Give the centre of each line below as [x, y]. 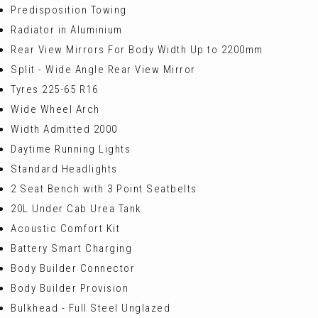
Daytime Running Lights [71, 149]
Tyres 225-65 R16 [54, 89]
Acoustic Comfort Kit [65, 229]
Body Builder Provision [70, 288]
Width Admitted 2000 [64, 129]
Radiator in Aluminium [67, 30]
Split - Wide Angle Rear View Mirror [103, 70]
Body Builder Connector [73, 268]
